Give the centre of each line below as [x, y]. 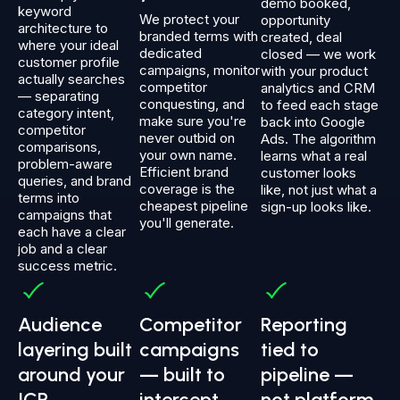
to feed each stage [320, 105]
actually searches [71, 79]
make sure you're [193, 121]
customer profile [69, 62]
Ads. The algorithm [318, 139]
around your [71, 375]
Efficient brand [184, 172]
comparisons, [59, 147]
